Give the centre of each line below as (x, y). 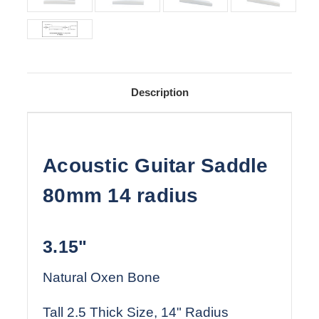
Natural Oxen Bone (101, 278)
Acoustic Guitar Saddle (156, 166)
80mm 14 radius (121, 196)
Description (159, 93)
